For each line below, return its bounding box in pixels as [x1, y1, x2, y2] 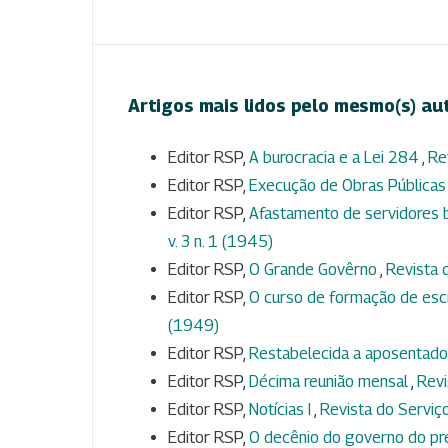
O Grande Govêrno [249, 259, 380, 279]
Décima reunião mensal [249, 371, 411, 391]
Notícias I [249, 399, 314, 419]
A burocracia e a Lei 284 [249, 147, 422, 167]
